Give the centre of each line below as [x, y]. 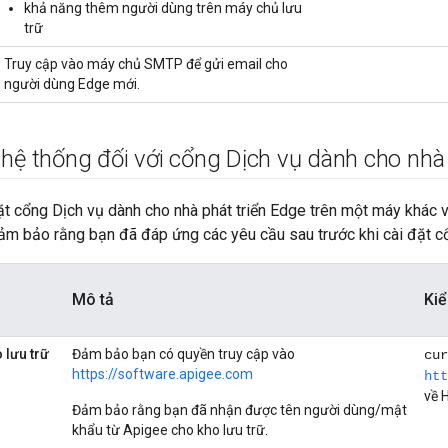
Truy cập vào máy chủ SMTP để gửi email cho [146, 64]
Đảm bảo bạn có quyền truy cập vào [183, 354]
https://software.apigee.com [162, 374]
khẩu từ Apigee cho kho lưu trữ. [170, 430]
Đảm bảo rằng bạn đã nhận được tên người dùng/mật [239, 410]
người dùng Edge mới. [72, 84]
